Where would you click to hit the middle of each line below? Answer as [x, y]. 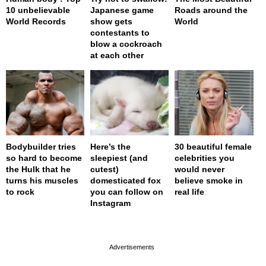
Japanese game [122, 10]
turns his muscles [42, 181]
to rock [20, 192]
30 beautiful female [213, 147]
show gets [112, 21]
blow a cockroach [126, 44]
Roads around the [211, 10]
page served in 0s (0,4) [129, 224]
